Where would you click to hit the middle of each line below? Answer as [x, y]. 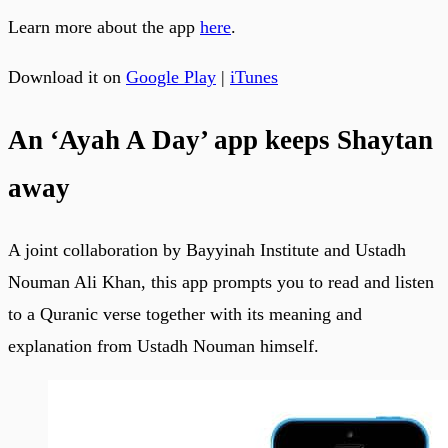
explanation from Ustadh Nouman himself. [163, 346]
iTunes [254, 77]
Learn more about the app [104, 27]
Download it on [67, 77]
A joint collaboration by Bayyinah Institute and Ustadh [207, 250]
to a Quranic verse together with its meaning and [185, 314]
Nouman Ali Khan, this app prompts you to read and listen [221, 282]
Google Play [171, 77]
